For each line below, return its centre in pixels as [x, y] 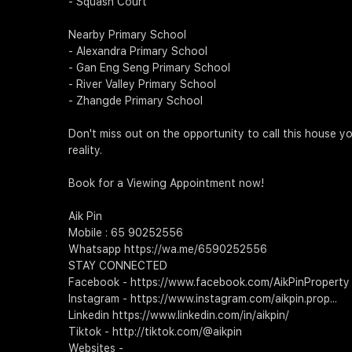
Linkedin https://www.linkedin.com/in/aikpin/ [179, 315]
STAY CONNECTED [118, 266]
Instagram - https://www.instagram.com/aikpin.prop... [203, 299]
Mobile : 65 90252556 [126, 233]
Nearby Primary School [127, 35]
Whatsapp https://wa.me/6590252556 [168, 249]
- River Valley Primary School [142, 84]
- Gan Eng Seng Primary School [149, 68]
